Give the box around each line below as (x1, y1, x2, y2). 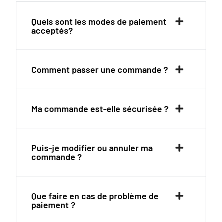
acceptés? (31, 24, 73, 36)
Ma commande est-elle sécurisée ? (31, 103, 169, 114)
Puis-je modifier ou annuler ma (31, 142, 153, 153)
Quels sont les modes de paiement (31, 15, 167, 27)
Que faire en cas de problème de (31, 190, 159, 201)
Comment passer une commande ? (31, 63, 168, 75)
